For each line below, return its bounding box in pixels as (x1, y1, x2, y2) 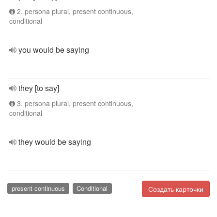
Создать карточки (148, 184, 203, 194)
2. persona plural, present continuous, (15, 6, 133, 16)
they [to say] (18, 82, 59, 93)
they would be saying (18, 136, 91, 147)
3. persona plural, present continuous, (15, 98, 133, 108)
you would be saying (18, 44, 89, 55)
